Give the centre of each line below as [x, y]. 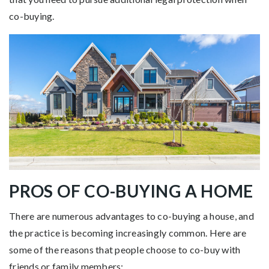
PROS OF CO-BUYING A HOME [131, 191]
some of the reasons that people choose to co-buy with [125, 250]
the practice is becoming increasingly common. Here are [128, 233]
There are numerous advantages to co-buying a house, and [131, 216]
